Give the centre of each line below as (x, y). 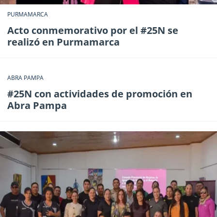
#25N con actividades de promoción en (100, 93)
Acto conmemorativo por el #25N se (93, 30)
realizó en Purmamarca (63, 42)
